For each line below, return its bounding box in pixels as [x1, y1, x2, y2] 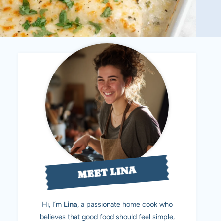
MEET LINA [77, 164, 137, 181]
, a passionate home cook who [77, 200, 173, 209]
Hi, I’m [41, 200, 64, 209]
